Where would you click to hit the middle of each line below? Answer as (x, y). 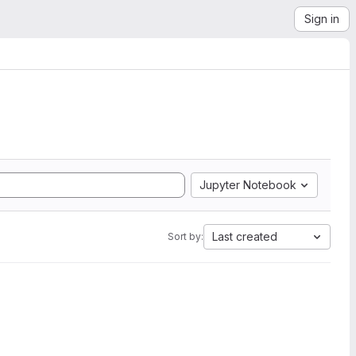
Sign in (322, 19)
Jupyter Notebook (248, 185)
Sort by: (186, 236)
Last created (245, 236)
